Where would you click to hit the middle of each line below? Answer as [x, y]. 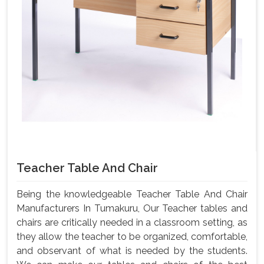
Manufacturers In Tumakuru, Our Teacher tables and [132, 209]
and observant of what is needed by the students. [132, 251]
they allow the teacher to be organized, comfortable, [132, 237]
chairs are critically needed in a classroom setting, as [132, 223]
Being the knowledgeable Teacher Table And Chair [132, 194]
